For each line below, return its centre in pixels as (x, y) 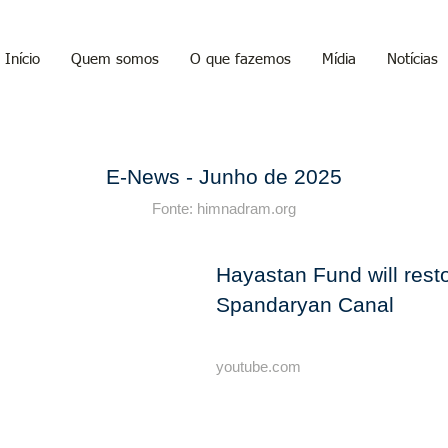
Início (22, 59)
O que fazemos (240, 59)
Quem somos (115, 59)
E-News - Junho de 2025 (224, 176)
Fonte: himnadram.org (224, 208)
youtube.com (258, 366)
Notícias (412, 59)
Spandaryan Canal (305, 304)
